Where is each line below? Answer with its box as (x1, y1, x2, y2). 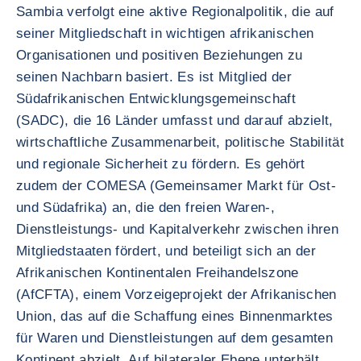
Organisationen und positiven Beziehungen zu (16, 48, 303, 63)
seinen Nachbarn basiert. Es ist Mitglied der (16, 69, 292, 85)
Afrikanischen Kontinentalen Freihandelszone (16, 265, 299, 280)
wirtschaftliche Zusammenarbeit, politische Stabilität (16, 135, 345, 150)
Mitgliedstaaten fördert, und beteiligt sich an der (16, 243, 316, 259)
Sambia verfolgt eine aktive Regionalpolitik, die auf (16, 4, 334, 19)
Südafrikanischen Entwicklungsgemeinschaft (16, 91, 296, 106)
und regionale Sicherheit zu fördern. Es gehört (16, 156, 305, 172)
